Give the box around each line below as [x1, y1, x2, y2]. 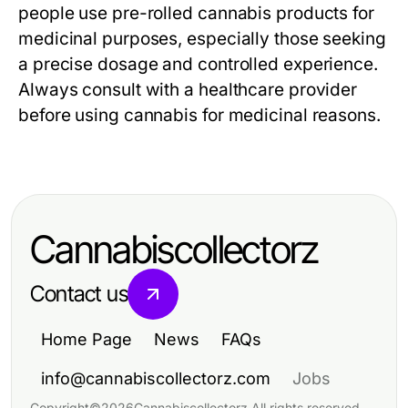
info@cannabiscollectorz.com [41, 369, 270, 389]
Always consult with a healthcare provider [18, 79, 358, 101]
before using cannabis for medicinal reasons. [18, 105, 381, 127]
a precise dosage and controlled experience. [18, 54, 378, 76]
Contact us [30, 280, 128, 308]
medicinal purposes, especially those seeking [18, 28, 386, 50]
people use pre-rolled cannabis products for [18, 3, 374, 25]
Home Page [41, 330, 132, 350]
